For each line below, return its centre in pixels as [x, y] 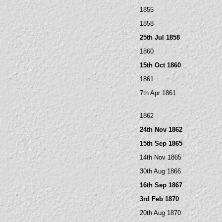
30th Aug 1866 [160, 171]
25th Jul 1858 [160, 37]
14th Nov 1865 [161, 157]
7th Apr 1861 [158, 93]
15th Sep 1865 [161, 143]
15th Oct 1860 [160, 65]
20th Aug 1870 [160, 213]
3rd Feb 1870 [159, 199]
